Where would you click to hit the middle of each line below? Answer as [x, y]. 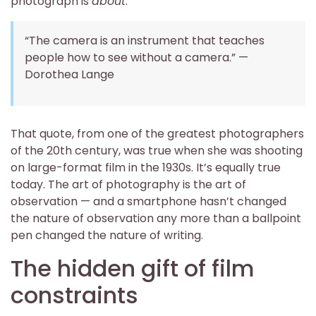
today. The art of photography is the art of [128, 184]
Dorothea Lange [69, 74]
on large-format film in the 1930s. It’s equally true [146, 167]
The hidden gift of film [133, 268]
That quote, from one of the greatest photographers [157, 133]
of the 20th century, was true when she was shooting [157, 150]
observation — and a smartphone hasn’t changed [148, 201]
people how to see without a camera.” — [136, 57]
